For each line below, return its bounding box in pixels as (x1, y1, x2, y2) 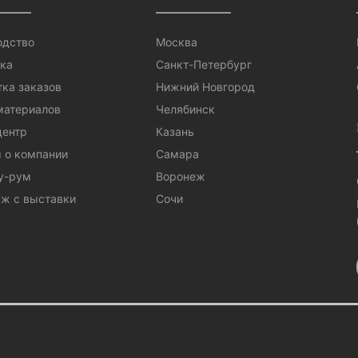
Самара (156, 147, 200, 161)
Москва (156, 35, 198, 49)
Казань (156, 125, 195, 138)
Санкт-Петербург (156, 58, 253, 71)
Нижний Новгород (156, 80, 256, 93)
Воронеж (156, 169, 206, 183)
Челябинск (156, 102, 216, 116)
